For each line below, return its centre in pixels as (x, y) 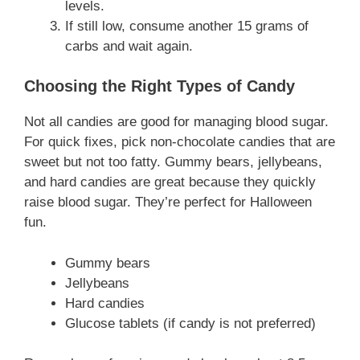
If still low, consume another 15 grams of (187, 26)
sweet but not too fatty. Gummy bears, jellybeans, (173, 162)
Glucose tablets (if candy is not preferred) (190, 323)
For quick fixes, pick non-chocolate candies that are (180, 142)
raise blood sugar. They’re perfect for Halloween (168, 202)
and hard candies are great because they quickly (170, 182)
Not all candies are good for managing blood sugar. (176, 122)
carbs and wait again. (129, 46)
